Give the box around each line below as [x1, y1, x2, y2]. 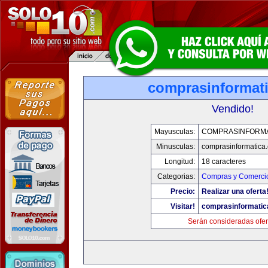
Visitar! [170, 202, 195, 211]
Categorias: [157, 172, 195, 181]
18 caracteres [201, 157, 246, 166]
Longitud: [164, 157, 195, 166]
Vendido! [212, 103, 254, 115]
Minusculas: [156, 142, 195, 151]
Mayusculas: [154, 127, 195, 136]
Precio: [170, 187, 195, 196]
